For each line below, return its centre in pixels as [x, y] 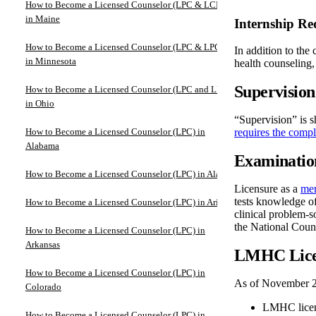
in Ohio [40, 103]
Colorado [43, 286]
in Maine [43, 18]
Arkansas [43, 244]
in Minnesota [51, 61]
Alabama [42, 145]
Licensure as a [267, 189]
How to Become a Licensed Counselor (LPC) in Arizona [131, 202]
